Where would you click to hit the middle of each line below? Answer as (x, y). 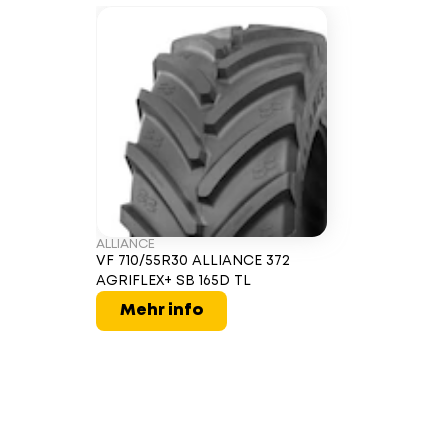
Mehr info (161, 310)
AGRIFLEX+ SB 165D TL (173, 280)
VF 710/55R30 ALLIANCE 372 (193, 260)
